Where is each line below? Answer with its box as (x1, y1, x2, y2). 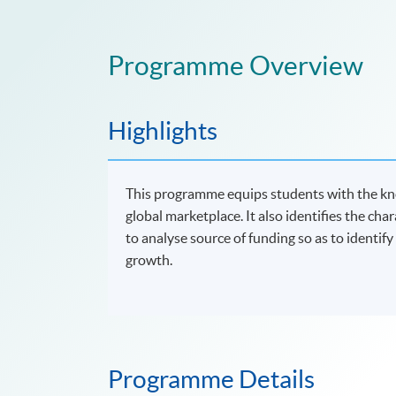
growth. (126, 251, 173, 268)
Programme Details (108, 364, 315, 393)
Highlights (108, 116, 217, 145)
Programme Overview (108, 49, 363, 80)
